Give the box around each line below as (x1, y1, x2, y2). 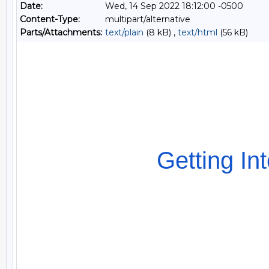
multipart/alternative (105, 14, 190, 25)
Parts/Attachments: (20, 27, 102, 38)
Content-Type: (20, 14, 80, 25)
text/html (178, 27, 217, 38)
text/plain (105, 27, 144, 38)
